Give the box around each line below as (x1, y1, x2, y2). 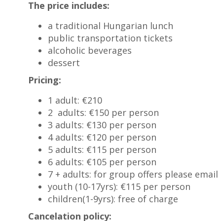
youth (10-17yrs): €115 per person (48, 181, 191, 193)
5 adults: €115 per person (48, 144, 157, 156)
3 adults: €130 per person (48, 119, 157, 131)
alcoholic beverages (48, 44, 132, 57)
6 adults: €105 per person (48, 156, 157, 168)
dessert (48, 57, 80, 69)
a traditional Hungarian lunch (48, 20, 174, 32)
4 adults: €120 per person (48, 131, 157, 144)
